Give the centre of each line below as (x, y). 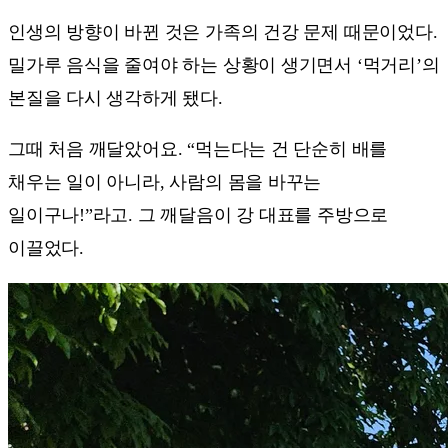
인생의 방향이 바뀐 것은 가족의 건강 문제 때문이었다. (223, 31)
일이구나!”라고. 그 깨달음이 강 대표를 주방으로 (198, 214)
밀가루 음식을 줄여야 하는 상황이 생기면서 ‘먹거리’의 (224, 64)
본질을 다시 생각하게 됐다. (115, 97)
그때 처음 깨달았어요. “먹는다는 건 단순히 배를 (198, 148)
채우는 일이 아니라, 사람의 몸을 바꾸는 (165, 181)
